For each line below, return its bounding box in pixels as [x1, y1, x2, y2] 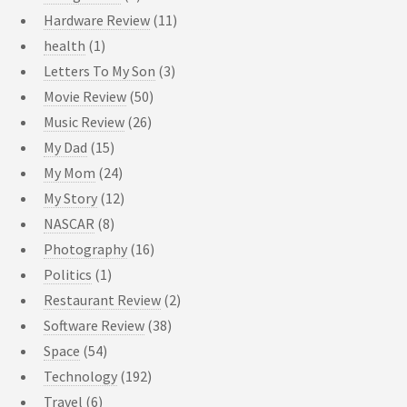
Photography [44, 239, 127, 258]
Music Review [44, 112, 124, 131]
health [44, 35, 85, 55]
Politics [44, 264, 92, 283]
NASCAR [44, 213, 94, 233]
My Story [44, 188, 97, 207]
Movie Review [44, 86, 126, 105]
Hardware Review [44, 10, 150, 29]
